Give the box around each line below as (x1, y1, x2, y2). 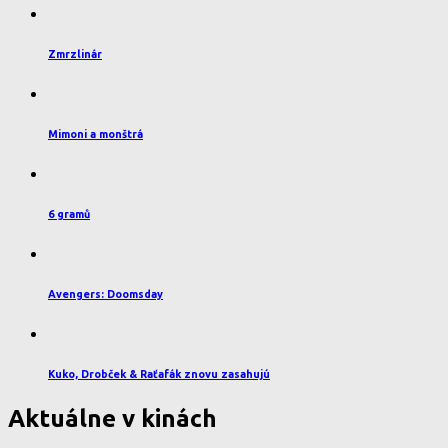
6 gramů (48, 207, 90, 220)
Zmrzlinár (48, 47, 102, 60)
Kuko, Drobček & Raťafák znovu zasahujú (48, 367, 270, 380)
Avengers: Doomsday (48, 287, 163, 300)
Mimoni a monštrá (48, 127, 143, 140)
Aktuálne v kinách (8, 404, 217, 432)
